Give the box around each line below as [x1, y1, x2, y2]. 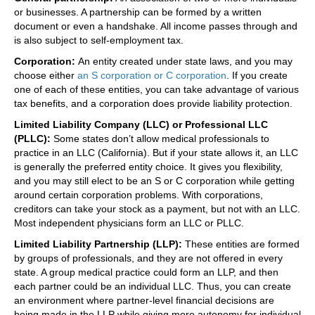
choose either [14, 69, 77, 81]
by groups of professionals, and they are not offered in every [14, 252, 283, 264]
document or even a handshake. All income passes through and [14, 20, 297, 32]
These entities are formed [182, 238, 300, 250]
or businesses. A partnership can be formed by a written [14, 6, 262, 18]
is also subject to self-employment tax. [14, 34, 184, 46]
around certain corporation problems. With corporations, [14, 188, 263, 200]
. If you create [226, 69, 288, 81]
